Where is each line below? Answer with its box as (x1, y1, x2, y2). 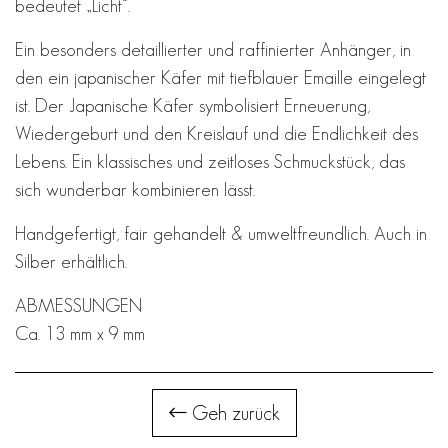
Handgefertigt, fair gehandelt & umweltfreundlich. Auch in (15, 222, 427, 244)
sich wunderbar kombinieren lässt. (15, 178, 255, 200)
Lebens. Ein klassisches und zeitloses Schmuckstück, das (15, 150, 405, 172)
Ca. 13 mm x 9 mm (15, 322, 145, 344)
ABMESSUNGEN (15, 294, 142, 316)
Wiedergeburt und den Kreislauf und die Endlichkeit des (15, 122, 418, 144)
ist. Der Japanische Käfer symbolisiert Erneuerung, (15, 94, 370, 116)
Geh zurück (186, 401, 280, 424)
